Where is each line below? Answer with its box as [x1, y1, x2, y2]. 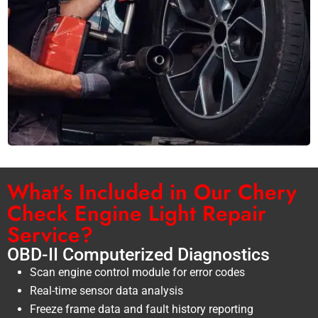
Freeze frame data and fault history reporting [30, 302, 253, 316]
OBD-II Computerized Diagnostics [7, 243, 270, 265]
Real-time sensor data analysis [30, 283, 183, 297]
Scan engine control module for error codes [30, 265, 245, 279]
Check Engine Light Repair [7, 197, 266, 229]
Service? [7, 219, 93, 250]
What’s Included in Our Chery [7, 176, 297, 207]
